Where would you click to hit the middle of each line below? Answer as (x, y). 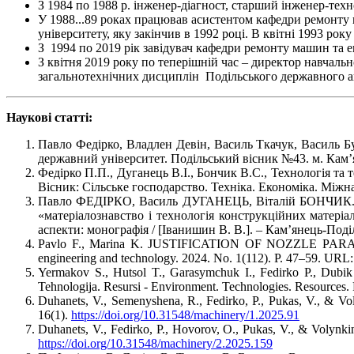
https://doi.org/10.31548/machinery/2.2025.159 (155, 344)
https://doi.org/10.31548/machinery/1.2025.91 (185, 315)
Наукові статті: (49, 118)
